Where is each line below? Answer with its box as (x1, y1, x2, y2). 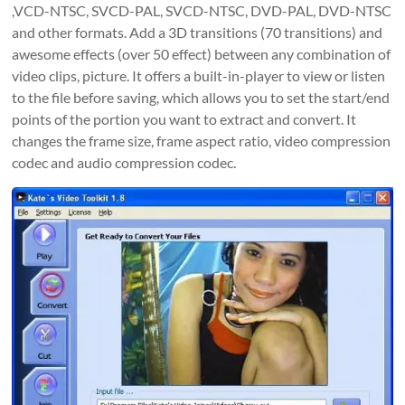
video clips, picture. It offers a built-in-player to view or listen (12, 67, 386, 85)
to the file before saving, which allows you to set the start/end (12, 89, 391, 107)
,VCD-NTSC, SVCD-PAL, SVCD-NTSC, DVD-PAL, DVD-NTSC (12, 2, 392, 20)
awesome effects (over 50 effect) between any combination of (12, 45, 391, 63)
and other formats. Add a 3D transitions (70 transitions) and (12, 24, 383, 42)
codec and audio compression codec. (12, 154, 237, 172)
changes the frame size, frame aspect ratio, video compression (12, 132, 391, 150)
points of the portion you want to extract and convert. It (12, 110, 357, 128)
